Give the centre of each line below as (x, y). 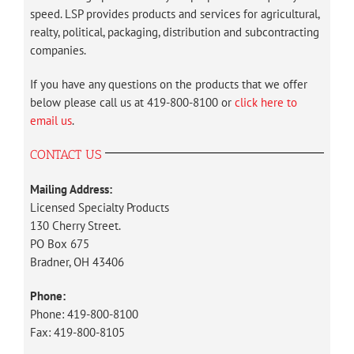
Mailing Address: (71, 189)
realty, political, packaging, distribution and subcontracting (175, 32)
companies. (58, 50)
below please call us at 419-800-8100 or (132, 102)
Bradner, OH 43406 (77, 262)
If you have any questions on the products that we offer (169, 84)
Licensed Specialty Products (100, 207)
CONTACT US (66, 154)
